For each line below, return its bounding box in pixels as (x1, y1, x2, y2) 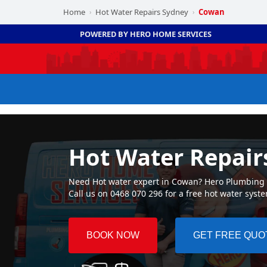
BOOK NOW (86, 230, 139, 241)
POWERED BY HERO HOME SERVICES (80, 29, 212, 39)
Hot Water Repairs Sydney (95, 7, 188, 17)
